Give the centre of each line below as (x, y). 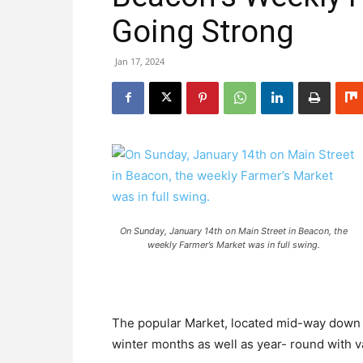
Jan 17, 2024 (140, 61)
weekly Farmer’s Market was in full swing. (233, 244)
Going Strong (203, 31)
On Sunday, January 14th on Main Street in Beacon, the (233, 231)
